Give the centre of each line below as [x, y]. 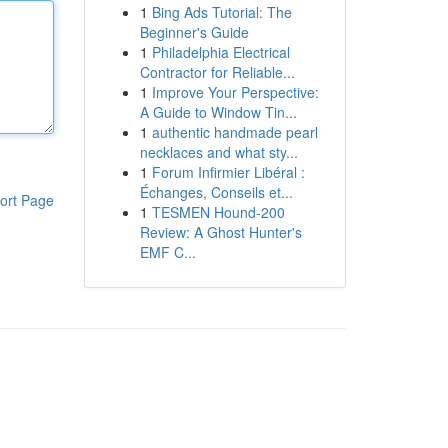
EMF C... [167, 252]
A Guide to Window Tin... [218, 112]
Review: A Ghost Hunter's [220, 232]
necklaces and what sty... [218, 152]
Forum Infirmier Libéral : [228, 172]
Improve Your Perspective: [235, 92]
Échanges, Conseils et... [216, 192]
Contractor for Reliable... [217, 72]
